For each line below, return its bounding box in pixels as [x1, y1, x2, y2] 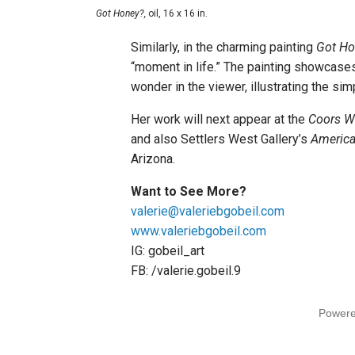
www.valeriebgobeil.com [131, 223, 266, 239]
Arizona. [131, 151, 178, 167]
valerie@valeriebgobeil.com [131, 204, 284, 219]
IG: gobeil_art [131, 243, 211, 259]
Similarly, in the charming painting [131, 40, 316, 55]
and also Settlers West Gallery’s [131, 132, 307, 147]
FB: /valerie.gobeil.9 [131, 263, 241, 279]
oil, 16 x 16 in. [146, 8, 208, 20]
